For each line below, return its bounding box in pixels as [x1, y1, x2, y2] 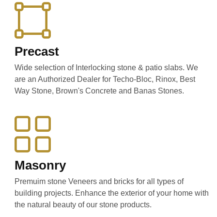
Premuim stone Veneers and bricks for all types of [15, 177, 184, 186]
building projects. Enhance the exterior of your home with [15, 189, 209, 197]
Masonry [15, 158, 66, 172]
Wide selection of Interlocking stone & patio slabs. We [15, 63, 198, 72]
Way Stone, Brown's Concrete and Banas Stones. [15, 87, 184, 95]
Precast [15, 44, 59, 59]
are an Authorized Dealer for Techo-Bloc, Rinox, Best [15, 75, 195, 83]
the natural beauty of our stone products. [15, 201, 152, 209]
